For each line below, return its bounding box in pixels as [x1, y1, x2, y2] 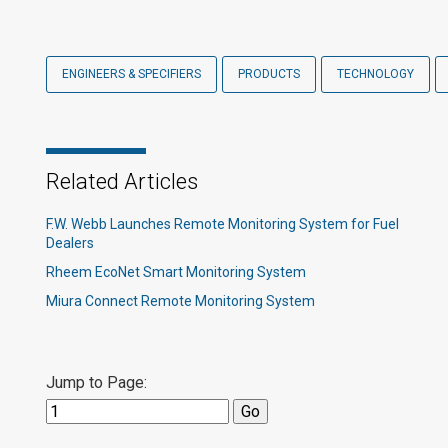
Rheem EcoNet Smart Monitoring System [46, 264, 306, 280]
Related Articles [46, 169, 198, 194]
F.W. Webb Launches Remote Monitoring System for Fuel [46, 216, 399, 232]
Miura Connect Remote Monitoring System [46, 293, 315, 309]
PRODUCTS [238, 67, 300, 81]
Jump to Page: [46, 373, 147, 392]
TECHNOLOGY [337, 67, 414, 81]
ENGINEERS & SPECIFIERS [62, 67, 201, 81]
